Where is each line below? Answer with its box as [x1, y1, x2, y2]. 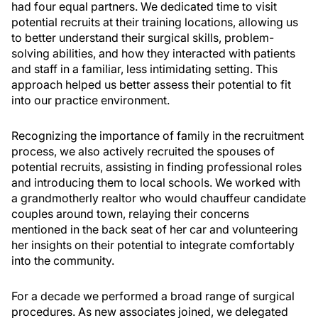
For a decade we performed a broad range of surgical [11, 289, 295, 303]
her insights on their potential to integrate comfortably [11, 238, 295, 252]
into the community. [11, 253, 114, 268]
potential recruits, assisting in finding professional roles [11, 160, 302, 174]
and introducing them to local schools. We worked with [11, 175, 300, 190]
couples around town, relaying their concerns [11, 207, 249, 221]
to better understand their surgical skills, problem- [11, 31, 274, 45]
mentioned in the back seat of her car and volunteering [11, 222, 298, 236]
